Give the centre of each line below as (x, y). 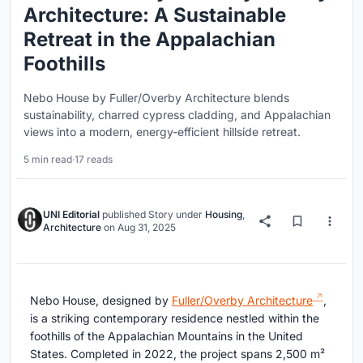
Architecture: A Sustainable (155, 15)
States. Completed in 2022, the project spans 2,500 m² (177, 353)
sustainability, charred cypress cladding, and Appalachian (177, 114)
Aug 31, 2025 (147, 227)
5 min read (48, 159)
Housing (224, 214)
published (124, 214)
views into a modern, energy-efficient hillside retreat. (162, 131)
